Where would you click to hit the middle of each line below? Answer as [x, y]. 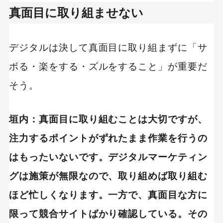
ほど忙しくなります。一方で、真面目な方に [108, 195]
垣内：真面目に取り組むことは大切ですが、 [108, 119]
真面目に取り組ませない [76, 13]
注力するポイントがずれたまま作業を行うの [108, 138]
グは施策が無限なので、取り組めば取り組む [108, 176]
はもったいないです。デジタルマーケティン [108, 157]
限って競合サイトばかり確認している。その [108, 214]
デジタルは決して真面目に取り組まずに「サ [108, 48]
